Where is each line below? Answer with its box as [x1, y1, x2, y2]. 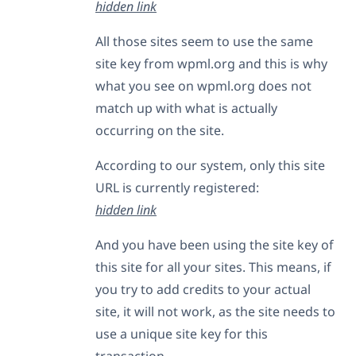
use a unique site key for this [95, 324, 268, 342]
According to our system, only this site [95, 156, 325, 174]
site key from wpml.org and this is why [95, 54, 327, 72]
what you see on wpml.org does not [95, 76, 311, 95]
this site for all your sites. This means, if [95, 257, 331, 276]
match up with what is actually [95, 99, 277, 117]
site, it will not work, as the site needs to [95, 302, 335, 320]
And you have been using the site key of [95, 235, 334, 253]
